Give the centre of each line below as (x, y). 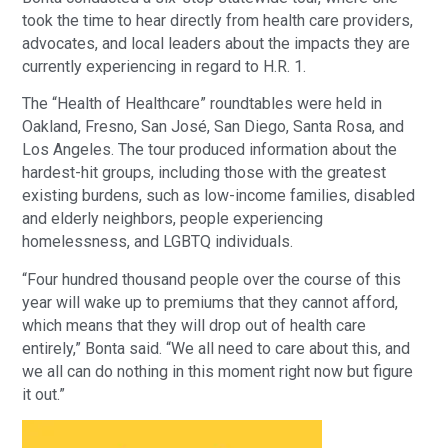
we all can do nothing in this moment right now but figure (218, 371)
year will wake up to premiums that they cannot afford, (210, 302)
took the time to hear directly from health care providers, (218, 20)
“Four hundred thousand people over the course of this (212, 279)
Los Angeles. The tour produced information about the (210, 150)
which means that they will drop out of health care (194, 325)
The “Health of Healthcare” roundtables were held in (202, 104)
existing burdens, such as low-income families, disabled (219, 196)
